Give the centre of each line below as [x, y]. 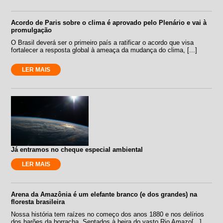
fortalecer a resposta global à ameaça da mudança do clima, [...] [104, 50]
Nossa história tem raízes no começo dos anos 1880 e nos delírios [108, 214]
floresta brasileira [38, 202]
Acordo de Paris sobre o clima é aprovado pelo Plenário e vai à [109, 22]
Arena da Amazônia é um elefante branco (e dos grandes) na [104, 194]
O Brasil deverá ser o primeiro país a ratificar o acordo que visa [103, 42]
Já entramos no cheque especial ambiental [77, 149]
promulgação [32, 30]
